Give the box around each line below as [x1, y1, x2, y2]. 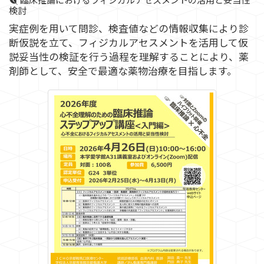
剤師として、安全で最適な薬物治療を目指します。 [9, 64, 237, 78]
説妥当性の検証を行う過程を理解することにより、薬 [9, 49, 249, 64]
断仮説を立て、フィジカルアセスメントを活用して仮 [9, 35, 248, 49]
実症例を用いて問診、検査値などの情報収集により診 [9, 21, 249, 35]
